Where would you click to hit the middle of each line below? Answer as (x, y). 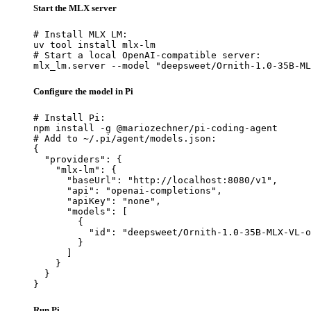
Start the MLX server (75, 8)
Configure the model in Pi (83, 92)
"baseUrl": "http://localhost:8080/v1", (155, 180)
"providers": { (78, 160)
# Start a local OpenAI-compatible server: (147, 55)
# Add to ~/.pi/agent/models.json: (125, 139)
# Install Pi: (69, 118)
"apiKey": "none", (97, 201)
